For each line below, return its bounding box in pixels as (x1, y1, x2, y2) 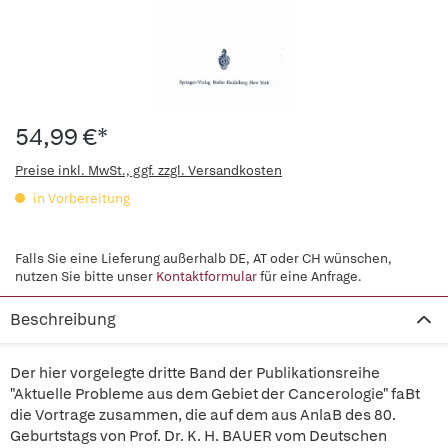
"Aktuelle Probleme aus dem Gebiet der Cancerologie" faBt (10, 384, 420, 404)
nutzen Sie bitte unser (15, 268, 156, 285)
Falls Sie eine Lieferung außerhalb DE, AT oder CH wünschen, (15, 250, 392, 267)
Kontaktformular (156, 268, 257, 285)
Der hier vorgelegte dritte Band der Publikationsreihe (10, 363, 380, 383)
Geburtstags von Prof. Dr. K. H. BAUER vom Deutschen (10, 426, 387, 446)
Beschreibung (10, 309, 116, 330)
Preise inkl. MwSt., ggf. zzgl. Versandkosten (15, 162, 282, 179)
